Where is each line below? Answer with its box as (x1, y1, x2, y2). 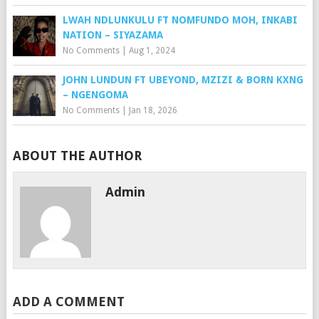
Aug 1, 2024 (128, 45, 175, 56)
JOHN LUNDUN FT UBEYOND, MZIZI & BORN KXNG (62, 73, 303, 85)
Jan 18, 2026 (128, 105, 177, 115)
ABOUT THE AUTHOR (12, 147, 142, 163)
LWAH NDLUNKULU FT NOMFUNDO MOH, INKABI (62, 14, 298, 26)
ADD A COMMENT (12, 293, 125, 309)
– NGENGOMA (62, 88, 128, 100)
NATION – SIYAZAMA (62, 28, 163, 41)
